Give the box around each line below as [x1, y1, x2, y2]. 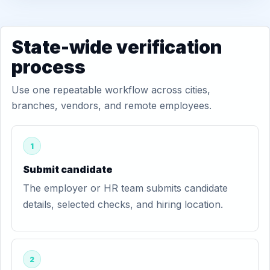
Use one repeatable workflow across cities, [11, 84, 210, 96]
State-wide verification [11, 36, 222, 58]
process [11, 56, 86, 78]
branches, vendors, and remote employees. [11, 99, 212, 111]
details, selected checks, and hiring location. [23, 198, 223, 210]
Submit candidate [23, 163, 113, 175]
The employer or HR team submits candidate [23, 182, 228, 194]
